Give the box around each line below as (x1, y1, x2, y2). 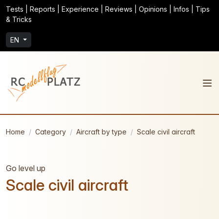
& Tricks (6, 15, 32, 23)
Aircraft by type (76, 128, 127, 136)
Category (35, 128, 66, 136)
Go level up (6, 163, 45, 173)
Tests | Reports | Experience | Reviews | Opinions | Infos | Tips (6, 5, 210, 13)
